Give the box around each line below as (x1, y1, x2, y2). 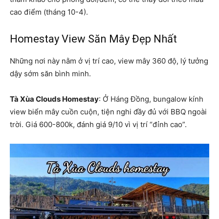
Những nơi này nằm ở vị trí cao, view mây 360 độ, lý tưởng (10, 56, 208, 66)
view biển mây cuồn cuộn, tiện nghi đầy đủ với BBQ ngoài (10, 107, 207, 117)
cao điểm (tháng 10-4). (10, 7, 88, 17)
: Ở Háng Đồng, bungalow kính (99, 94, 203, 104)
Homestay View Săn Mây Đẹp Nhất (10, 33, 177, 45)
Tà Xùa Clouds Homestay (10, 94, 99, 104)
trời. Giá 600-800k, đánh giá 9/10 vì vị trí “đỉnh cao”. (10, 120, 187, 130)
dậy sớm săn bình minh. (10, 69, 91, 79)
